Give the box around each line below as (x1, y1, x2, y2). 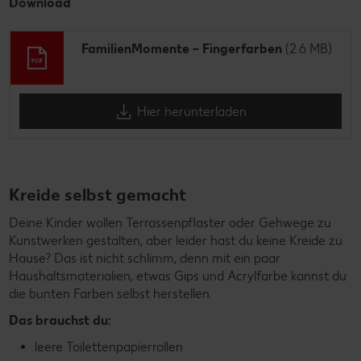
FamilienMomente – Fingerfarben (81, 41, 282, 57)
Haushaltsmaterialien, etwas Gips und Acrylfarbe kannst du (9, 268, 346, 284)
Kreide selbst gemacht (9, 185, 186, 205)
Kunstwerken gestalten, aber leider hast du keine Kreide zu (9, 233, 342, 249)
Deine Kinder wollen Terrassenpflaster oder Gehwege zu (9, 215, 331, 231)
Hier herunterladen (136, 103, 247, 119)
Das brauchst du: (9, 313, 111, 329)
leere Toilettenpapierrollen (35, 339, 183, 355)
